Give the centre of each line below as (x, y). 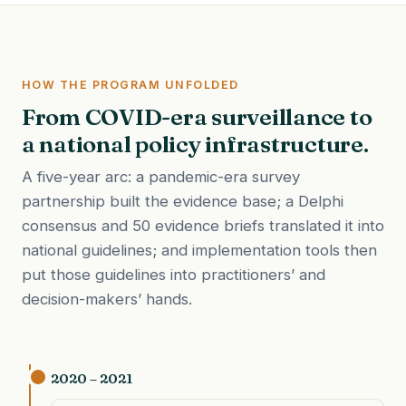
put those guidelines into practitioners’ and (174, 274)
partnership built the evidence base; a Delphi (183, 201)
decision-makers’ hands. (107, 299)
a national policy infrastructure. (195, 144)
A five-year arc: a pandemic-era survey (161, 176)
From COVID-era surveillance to (197, 116)
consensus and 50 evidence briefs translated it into (203, 225)
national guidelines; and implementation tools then (199, 250)
